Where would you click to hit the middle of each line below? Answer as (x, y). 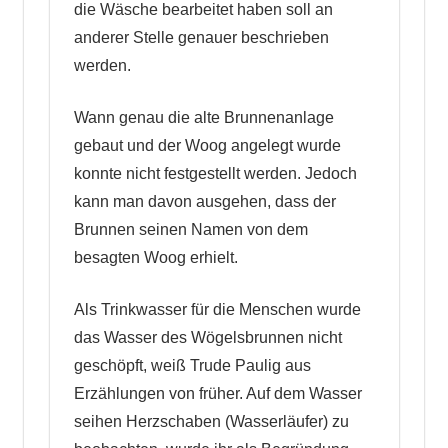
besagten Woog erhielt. (155, 257)
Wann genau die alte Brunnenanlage (203, 117)
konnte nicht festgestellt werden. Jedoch (215, 173)
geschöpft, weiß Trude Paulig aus (192, 365)
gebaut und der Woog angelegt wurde (207, 145)
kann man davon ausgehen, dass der (204, 201)
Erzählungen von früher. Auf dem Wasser (217, 393)
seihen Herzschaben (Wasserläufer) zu (211, 421)
